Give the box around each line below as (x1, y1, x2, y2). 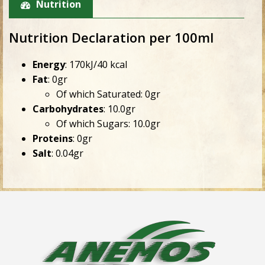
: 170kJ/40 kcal (65, 58, 127, 72)
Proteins (33, 132, 73, 146)
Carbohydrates (33, 102, 104, 116)
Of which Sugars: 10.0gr (56, 117, 160, 131)
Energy (33, 58, 65, 72)
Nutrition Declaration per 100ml (9, 28, 214, 47)
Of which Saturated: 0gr (56, 88, 160, 101)
